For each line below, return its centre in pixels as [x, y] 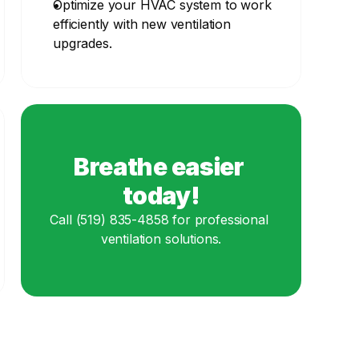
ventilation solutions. [161, 239]
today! [161, 196]
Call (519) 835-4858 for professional [159, 220]
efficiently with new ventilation [142, 24]
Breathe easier [159, 167]
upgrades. [83, 43]
